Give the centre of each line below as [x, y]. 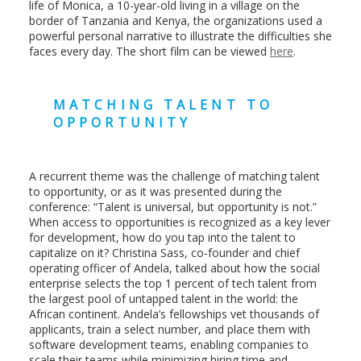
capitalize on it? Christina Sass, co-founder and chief [164, 253]
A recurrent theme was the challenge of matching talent [174, 176]
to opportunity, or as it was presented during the [155, 192]
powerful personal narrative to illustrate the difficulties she [180, 36]
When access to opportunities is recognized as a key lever [179, 222]
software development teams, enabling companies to [168, 345]
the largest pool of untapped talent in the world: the [163, 299]
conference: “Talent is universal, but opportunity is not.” [172, 207]
